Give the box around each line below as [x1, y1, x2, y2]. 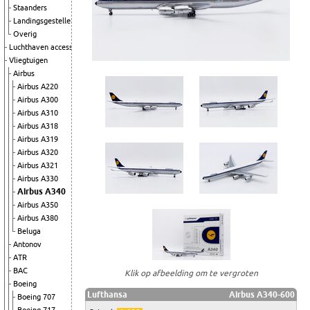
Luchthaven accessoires [9, 43, 89, 51]
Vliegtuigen [9, 56, 48, 64]
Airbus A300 [17, 95, 58, 104]
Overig [13, 30, 37, 38]
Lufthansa [87, 289, 128, 299]
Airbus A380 [17, 214, 58, 222]
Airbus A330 [17, 174, 58, 183]
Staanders [13, 3, 47, 12]
